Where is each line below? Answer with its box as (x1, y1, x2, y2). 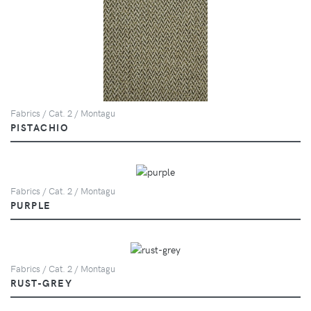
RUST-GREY (10, 275, 72, 289)
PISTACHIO (10, 119, 68, 134)
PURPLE (10, 197, 51, 212)
